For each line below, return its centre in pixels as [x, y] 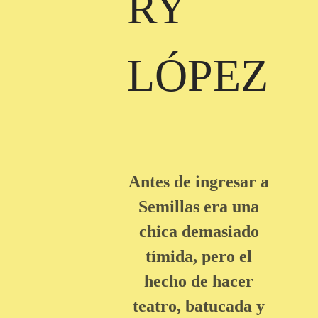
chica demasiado [199, 232]
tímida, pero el [199, 257]
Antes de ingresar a [199, 182]
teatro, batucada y [199, 306]
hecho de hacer [199, 281]
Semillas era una [199, 207]
